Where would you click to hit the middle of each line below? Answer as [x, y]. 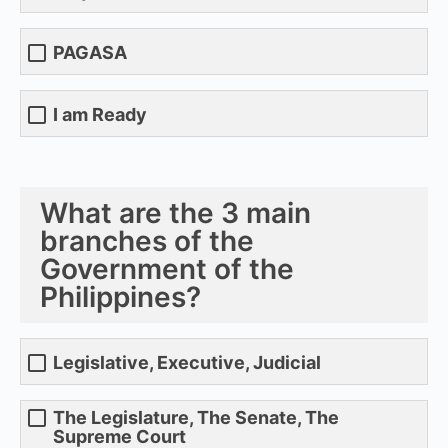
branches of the [147, 240]
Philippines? [120, 296]
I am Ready [100, 115]
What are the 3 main [175, 212]
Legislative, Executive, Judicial [187, 363]
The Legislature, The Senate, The [196, 417]
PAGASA [90, 53]
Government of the [167, 268]
